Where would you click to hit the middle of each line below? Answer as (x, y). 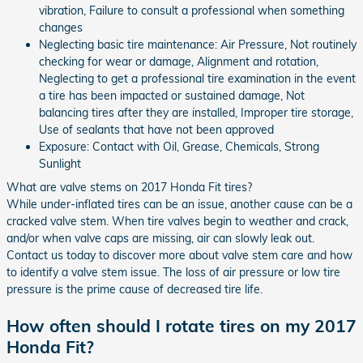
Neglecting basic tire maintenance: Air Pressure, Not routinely (198, 44)
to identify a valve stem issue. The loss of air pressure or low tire (173, 272)
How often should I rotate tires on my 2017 (181, 325)
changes (61, 27)
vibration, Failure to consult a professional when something (192, 10)
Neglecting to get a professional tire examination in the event (197, 78)
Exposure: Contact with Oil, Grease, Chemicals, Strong (179, 146)
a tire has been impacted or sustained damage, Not (172, 95)
